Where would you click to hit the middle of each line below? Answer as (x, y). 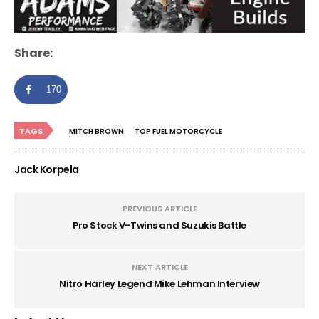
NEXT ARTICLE (159, 267)
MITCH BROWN (96, 131)
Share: (33, 53)
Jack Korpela (47, 169)
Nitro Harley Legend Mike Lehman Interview (159, 283)
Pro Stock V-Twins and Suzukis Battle (159, 225)
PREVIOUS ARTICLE (159, 208)
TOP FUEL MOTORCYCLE (178, 131)
